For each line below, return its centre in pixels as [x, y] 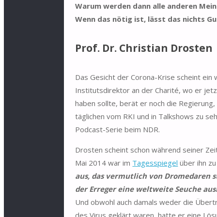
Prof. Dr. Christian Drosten [144, 48]
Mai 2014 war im [104, 163]
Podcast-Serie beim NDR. [118, 129]
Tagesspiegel [155, 163]
